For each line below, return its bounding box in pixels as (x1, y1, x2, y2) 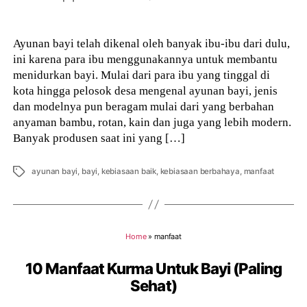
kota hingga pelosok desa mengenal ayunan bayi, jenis (13, 83, 278, 97)
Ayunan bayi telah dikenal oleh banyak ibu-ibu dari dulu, (13, 36, 291, 50)
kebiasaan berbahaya (160, 166, 240, 176)
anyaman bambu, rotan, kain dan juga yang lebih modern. (13, 114, 292, 129)
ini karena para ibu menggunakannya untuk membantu (13, 51, 278, 66)
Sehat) (130, 276, 177, 295)
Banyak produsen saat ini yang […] (13, 130, 186, 145)
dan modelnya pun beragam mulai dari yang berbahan (13, 99, 275, 113)
